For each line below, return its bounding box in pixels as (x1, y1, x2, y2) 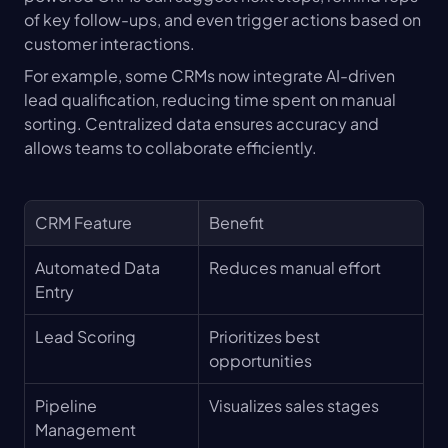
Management (35, 418, 136, 440)
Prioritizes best (209, 325, 320, 347)
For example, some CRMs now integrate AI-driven (24, 64, 395, 86)
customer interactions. (24, 32, 195, 54)
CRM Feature (35, 211, 132, 233)
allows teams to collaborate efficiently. (24, 136, 317, 158)
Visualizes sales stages (209, 394, 379, 416)
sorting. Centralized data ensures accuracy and (24, 112, 379, 134)
